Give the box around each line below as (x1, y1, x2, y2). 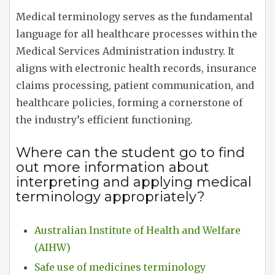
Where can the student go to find (16, 144, 245, 161)
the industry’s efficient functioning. (16, 113, 193, 126)
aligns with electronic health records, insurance (16, 61, 257, 74)
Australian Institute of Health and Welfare (34, 223, 241, 236)
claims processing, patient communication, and (16, 79, 254, 91)
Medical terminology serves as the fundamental (16, 10, 253, 23)
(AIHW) (34, 241, 71, 254)
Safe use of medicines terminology (34, 260, 206, 273)
